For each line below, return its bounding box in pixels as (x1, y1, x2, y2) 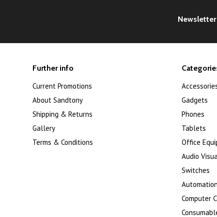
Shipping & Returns (32, 109, 93, 119)
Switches (181, 166, 210, 175)
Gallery (32, 124, 56, 133)
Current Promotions (32, 81, 93, 91)
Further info (32, 63, 74, 73)
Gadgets (181, 95, 208, 105)
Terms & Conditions (32, 138, 93, 147)
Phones (181, 109, 204, 119)
